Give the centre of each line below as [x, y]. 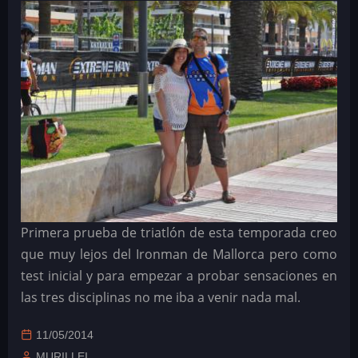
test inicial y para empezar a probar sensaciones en [179, 276]
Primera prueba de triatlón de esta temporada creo [179, 233]
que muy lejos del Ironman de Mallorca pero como [179, 255]
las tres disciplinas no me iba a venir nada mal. [161, 298]
